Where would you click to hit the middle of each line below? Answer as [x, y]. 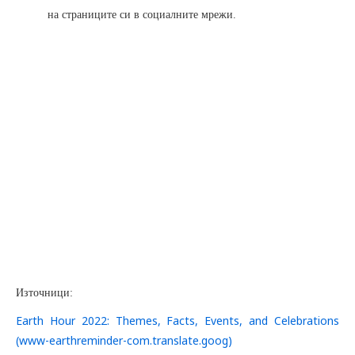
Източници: [46, 293]
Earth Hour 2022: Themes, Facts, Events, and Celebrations [177, 321]
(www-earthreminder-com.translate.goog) [124, 340]
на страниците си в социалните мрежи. [142, 15]
